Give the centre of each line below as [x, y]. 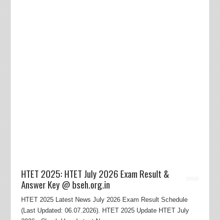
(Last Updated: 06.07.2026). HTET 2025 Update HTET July [105, 210]
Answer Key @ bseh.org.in [65, 184]
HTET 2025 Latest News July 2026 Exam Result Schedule [104, 199]
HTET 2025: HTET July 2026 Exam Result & [95, 173]
